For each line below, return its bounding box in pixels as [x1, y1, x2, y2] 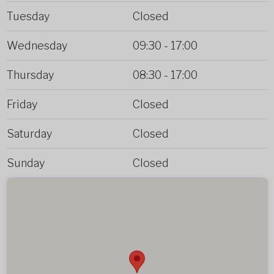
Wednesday [6, 39, 67, 52]
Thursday [6, 68, 54, 81]
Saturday [6, 127, 52, 140]
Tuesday [6, 9, 50, 23]
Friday [6, 97, 37, 111]
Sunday [6, 156, 45, 169]
